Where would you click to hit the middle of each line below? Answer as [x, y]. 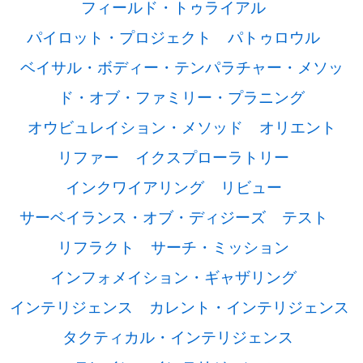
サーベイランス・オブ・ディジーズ [142, 216]
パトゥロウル [274, 36]
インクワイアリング [135, 186]
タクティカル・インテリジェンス [177, 336]
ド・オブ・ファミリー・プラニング [181, 96]
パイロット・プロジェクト [119, 36]
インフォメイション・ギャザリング [173, 276]
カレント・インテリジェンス [249, 306]
